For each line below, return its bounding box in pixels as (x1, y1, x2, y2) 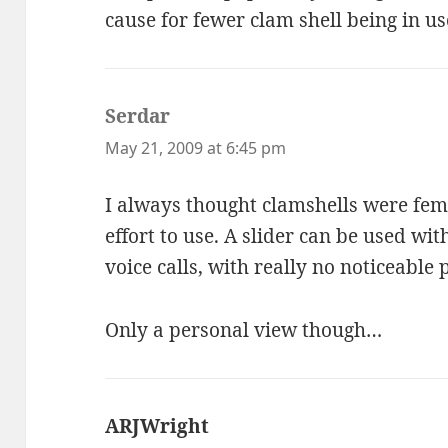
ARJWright (105, 412, 210, 439)
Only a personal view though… (105, 316, 383, 343)
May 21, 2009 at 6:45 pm (105, 137, 287, 160)
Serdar (105, 103, 171, 130)
